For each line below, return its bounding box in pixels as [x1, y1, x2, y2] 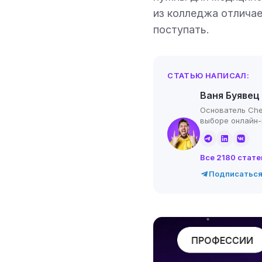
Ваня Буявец [200, 89, 260, 101]
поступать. [153, 23, 210, 36]
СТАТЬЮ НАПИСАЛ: [167, 71, 250, 80]
